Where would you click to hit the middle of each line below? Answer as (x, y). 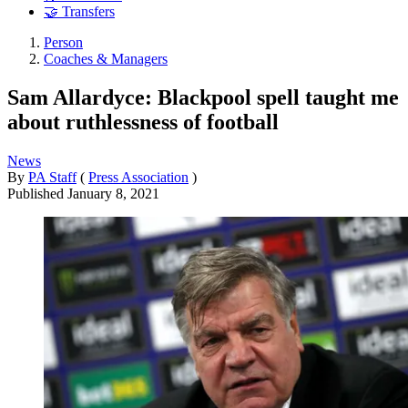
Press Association (138, 177)
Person (63, 43)
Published (37, 193)
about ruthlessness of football (143, 122)
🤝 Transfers (79, 12)
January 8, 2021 (113, 193)
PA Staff (52, 177)
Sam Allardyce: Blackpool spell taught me (203, 97)
